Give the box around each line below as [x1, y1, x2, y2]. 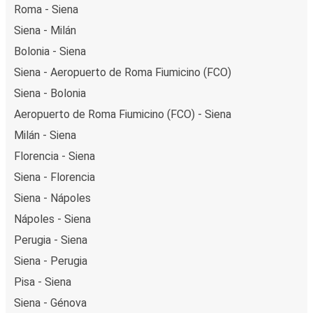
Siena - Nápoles [14, 191, 91, 205]
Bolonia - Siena [14, 44, 86, 58]
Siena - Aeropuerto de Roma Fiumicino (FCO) [14, 65, 231, 79]
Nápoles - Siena [14, 212, 91, 226]
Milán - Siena [14, 128, 76, 142]
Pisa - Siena [14, 275, 71, 289]
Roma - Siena [14, 2, 78, 16]
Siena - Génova [14, 296, 87, 310]
